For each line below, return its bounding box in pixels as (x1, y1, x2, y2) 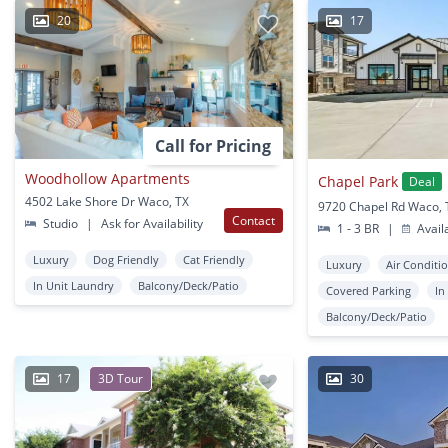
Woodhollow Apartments (25, 169, 190, 189)
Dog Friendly (93, 252, 159, 268)
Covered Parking (326, 283, 412, 299)
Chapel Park (318, 171, 399, 191)
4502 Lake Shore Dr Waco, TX (25, 193, 189, 211)
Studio (40, 215, 82, 233)
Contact (232, 212, 276, 230)
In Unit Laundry (33, 278, 114, 294)
